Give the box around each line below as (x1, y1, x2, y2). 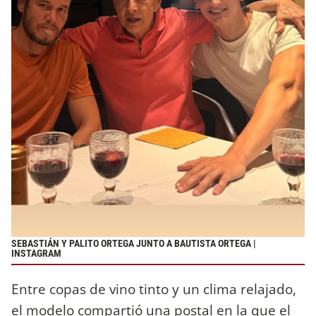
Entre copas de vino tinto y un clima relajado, (11, 279, 296, 299)
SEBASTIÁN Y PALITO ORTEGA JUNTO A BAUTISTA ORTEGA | (11, 237, 256, 250)
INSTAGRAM (11, 247, 61, 260)
